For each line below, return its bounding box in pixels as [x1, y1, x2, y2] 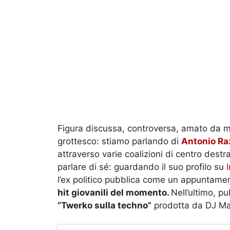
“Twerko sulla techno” [57, 200, 151, 210]
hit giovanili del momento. [57, 187, 171, 198]
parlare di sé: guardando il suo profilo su [57, 161, 226, 172]
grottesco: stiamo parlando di [57, 136, 181, 146]
